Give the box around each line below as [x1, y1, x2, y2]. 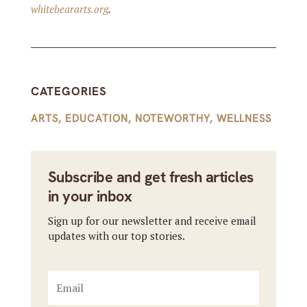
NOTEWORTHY [134, 112, 210, 126]
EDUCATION [64, 112, 128, 126]
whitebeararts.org [30, 2, 108, 16]
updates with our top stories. [47, 229, 185, 243]
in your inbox [47, 186, 132, 207]
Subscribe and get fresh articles [47, 167, 254, 188]
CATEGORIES [30, 84, 107, 99]
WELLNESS [216, 112, 271, 126]
